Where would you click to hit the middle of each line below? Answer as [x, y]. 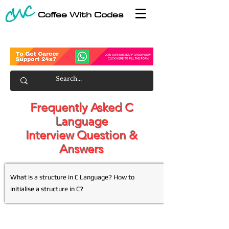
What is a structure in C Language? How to [72, 177]
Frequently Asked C [82, 108]
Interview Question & [82, 136]
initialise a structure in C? [47, 189]
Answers [82, 150]
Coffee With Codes [81, 14]
